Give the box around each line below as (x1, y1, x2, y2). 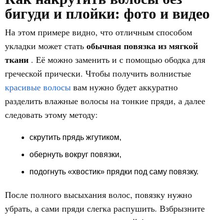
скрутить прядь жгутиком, (29, 133, 121, 141)
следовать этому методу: (5, 109, 98, 120)
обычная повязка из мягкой (86, 39, 198, 52)
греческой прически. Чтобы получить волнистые (5, 67, 191, 79)
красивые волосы (5, 81, 71, 93)
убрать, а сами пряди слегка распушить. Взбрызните (5, 202, 205, 214)
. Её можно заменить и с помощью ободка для (31, 54, 205, 65)
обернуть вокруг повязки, (29, 150, 121, 159)
